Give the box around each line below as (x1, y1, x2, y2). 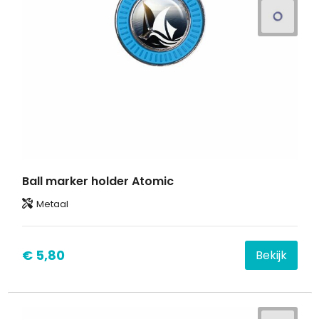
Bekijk (255, 246, 287, 263)
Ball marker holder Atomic (21, 172, 174, 189)
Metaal (36, 197, 68, 211)
